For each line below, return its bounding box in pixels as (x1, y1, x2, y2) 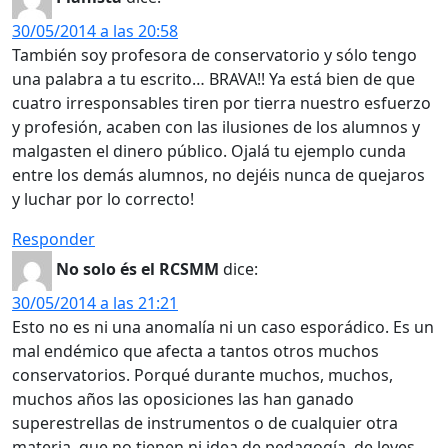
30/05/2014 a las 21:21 (12, 291, 178, 314)
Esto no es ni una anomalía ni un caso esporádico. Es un (12, 315, 434, 338)
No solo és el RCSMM (56, 258, 219, 280)
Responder (12, 227, 95, 250)
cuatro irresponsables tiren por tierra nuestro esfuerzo (12, 91, 431, 114)
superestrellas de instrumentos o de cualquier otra (12, 411, 398, 434)
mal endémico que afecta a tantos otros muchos (12, 339, 379, 362)
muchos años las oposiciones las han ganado (12, 387, 354, 410)
